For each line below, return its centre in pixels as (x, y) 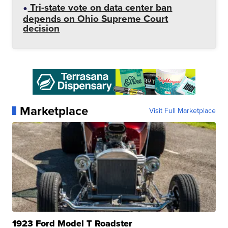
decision (41, 28)
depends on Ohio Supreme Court (96, 18)
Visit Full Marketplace (182, 110)
